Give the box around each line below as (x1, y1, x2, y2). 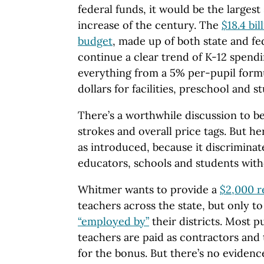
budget (78, 34, 113, 48)
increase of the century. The (78, 18, 222, 32)
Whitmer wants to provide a (78, 183, 220, 197)
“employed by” (78, 214, 149, 229)
